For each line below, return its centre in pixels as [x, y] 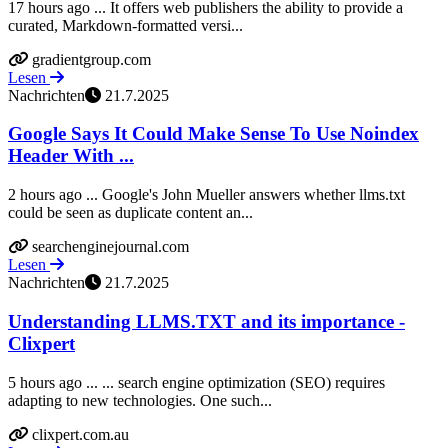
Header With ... [71, 156]
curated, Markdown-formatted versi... [125, 25]
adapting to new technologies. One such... [140, 400]
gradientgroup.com [91, 59]
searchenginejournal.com [110, 247]
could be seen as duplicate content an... [130, 213]
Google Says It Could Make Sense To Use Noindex [213, 134]
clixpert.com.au [80, 434]
